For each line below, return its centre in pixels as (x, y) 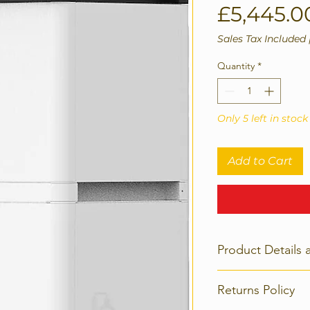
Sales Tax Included (262, 39)
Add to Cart (260, 161)
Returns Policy (256, 290)
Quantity (236, 66)
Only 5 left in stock (263, 118)
